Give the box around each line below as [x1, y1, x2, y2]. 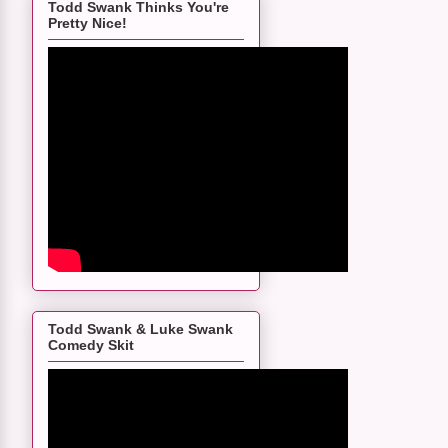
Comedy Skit [48, 336, 134, 353]
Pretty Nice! [48, 15, 127, 32]
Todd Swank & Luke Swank [48, 320, 233, 337]
